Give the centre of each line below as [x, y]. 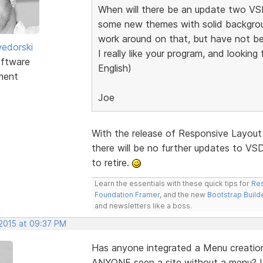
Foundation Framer [127, 194]
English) [114, 68]
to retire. [112, 162]
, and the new [183, 194]
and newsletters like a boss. [143, 205]
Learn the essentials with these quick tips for [173, 183]
